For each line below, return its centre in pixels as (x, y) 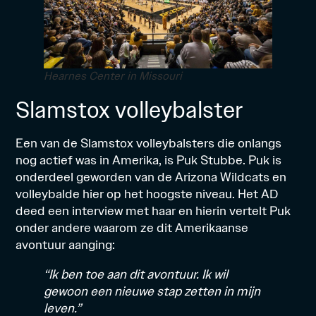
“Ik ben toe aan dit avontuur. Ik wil (136, 274)
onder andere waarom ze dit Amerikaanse (132, 228)
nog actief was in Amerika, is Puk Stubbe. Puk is (149, 160)
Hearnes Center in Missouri (113, 77)
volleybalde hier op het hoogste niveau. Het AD (147, 194)
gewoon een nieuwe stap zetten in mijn (152, 291)
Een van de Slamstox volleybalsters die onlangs (149, 143)
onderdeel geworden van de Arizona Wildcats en (151, 177)
